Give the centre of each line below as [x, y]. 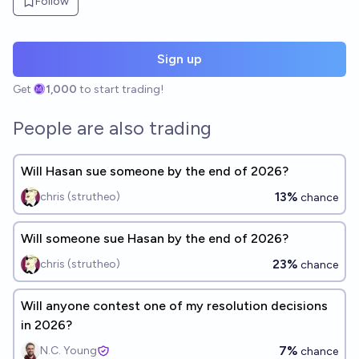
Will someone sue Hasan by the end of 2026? [155, 238]
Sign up [179, 59]
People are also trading [112, 128]
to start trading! [122, 89]
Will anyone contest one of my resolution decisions [174, 306]
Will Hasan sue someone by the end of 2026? [155, 171]
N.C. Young [69, 351]
